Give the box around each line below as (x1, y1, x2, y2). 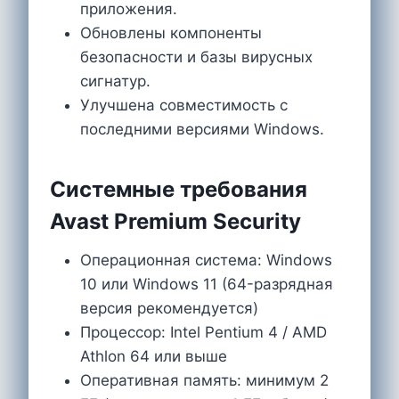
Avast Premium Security (50, 208, 301, 234)
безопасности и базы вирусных (80, 47, 313, 66)
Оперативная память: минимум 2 (80, 370, 329, 389)
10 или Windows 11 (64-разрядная (80, 274, 333, 293)
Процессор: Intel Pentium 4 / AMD (80, 322, 327, 341)
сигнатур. (80, 71, 151, 90)
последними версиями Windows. (80, 119, 324, 138)
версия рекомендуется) (80, 298, 258, 317)
